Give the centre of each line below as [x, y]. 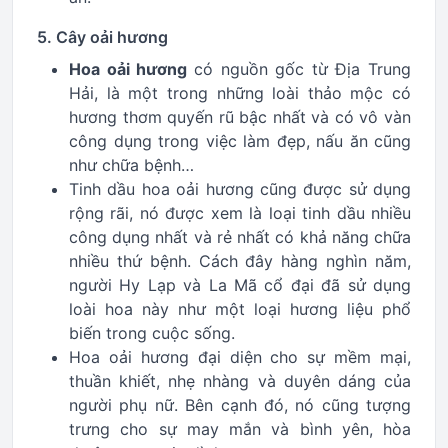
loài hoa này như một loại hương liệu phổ [240, 309]
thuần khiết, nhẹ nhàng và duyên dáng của [240, 381]
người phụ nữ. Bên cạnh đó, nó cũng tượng [240, 405]
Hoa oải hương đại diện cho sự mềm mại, [240, 357]
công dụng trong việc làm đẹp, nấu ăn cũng [240, 141]
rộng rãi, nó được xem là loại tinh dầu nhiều [240, 213]
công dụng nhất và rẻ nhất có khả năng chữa [240, 237]
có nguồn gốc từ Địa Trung [302, 69]
